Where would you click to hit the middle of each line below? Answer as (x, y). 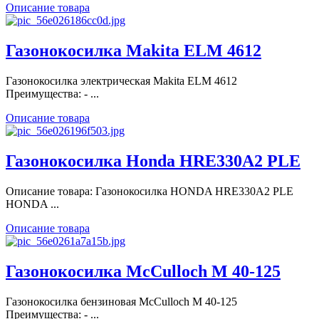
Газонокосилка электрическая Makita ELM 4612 (121, 81)
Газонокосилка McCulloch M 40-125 (143, 271)
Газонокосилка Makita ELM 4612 (134, 51)
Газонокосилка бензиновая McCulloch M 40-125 (121, 301)
